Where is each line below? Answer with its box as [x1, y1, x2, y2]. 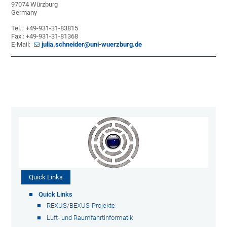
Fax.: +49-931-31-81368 [11, 32, 79, 40]
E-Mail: [11, 41, 32, 48]
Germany [11, 9, 37, 16]
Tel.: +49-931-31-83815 [11, 24, 79, 32]
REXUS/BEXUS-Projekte [47, 202, 116, 209]
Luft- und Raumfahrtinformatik [47, 214, 133, 221]
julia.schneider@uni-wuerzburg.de [42, 41, 142, 48]
